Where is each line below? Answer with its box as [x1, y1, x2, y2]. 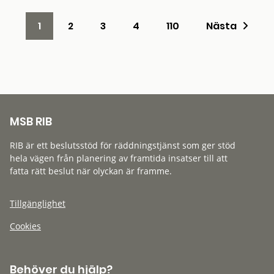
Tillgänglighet [10, 198, 65, 209]
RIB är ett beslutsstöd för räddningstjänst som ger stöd [10, 139, 235, 151]
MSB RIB [10, 114, 52, 129]
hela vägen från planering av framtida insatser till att [10, 152, 228, 164]
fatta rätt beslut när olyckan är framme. [10, 165, 172, 177]
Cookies [10, 220, 41, 232]
